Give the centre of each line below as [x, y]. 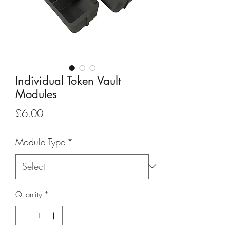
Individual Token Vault [68, 80]
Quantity [29, 194]
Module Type [40, 141]
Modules [36, 94]
